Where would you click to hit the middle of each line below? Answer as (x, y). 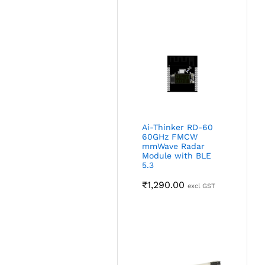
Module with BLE (177, 156)
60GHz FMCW (170, 137)
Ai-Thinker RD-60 (178, 127)
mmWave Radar (174, 146)
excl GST (202, 186)
